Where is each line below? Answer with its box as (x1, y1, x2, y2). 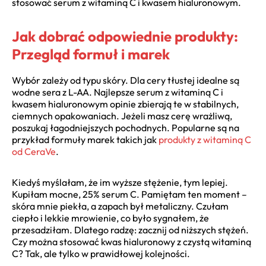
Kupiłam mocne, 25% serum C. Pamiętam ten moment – (12, 188, 247, 201)
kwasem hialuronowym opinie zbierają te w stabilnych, (12, 98, 239, 110)
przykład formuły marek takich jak (12, 134, 159, 146)
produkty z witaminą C (159, 134, 251, 146)
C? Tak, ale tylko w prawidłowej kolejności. (12, 248, 190, 260)
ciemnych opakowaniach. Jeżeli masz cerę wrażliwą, (12, 110, 232, 122)
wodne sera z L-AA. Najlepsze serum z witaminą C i (12, 86, 223, 99)
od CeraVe (12, 145, 56, 158)
